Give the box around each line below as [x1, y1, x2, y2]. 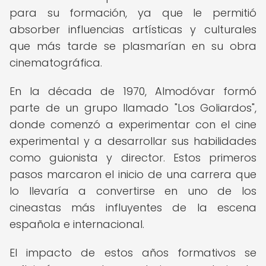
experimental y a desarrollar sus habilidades [9, 134, 256, 148]
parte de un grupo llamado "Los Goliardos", [9, 100, 256, 115]
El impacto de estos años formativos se [9, 245, 256, 260]
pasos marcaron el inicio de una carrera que [9, 167, 256, 182]
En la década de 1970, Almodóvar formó [9, 84, 256, 99]
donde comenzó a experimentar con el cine [9, 117, 256, 132]
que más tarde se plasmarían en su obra [9, 39, 256, 53]
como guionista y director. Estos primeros [9, 150, 256, 165]
